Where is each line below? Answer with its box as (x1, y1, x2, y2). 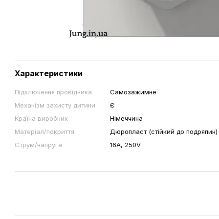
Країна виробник (15, 114, 68, 122)
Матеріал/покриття (15, 128, 74, 135)
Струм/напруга (15, 141, 62, 149)
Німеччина (110, 114, 143, 122)
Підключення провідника (15, 88, 92, 96)
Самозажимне (110, 88, 156, 96)
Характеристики (15, 68, 83, 78)
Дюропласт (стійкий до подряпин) (110, 128, 218, 135)
